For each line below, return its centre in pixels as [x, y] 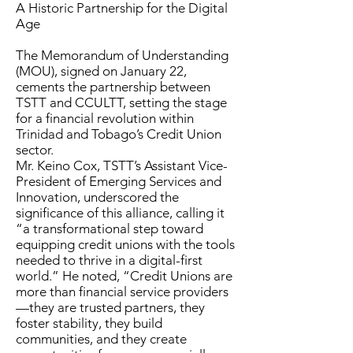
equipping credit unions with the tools [125, 244]
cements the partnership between [113, 87]
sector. [35, 150]
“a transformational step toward [110, 229]
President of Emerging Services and [119, 181]
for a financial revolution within [105, 118]
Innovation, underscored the [97, 197]
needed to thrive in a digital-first [109, 260]
